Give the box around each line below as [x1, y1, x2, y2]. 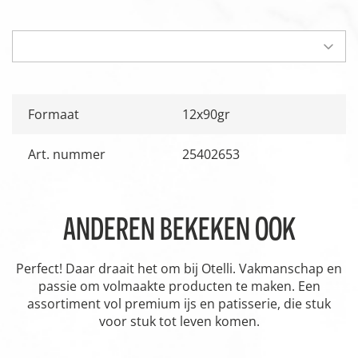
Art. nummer [28, 145, 105, 163]
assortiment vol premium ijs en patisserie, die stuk [27, 294, 331, 312]
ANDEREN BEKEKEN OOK [62, 209, 296, 247]
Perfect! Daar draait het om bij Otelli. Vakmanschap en [16, 259, 342, 277]
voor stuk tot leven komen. [98, 312, 260, 330]
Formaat [28, 105, 79, 123]
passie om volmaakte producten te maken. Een [38, 276, 320, 295]
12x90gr [182, 105, 230, 123]
